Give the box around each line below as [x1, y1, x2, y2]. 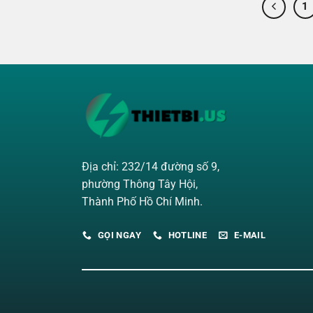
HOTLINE [168, 230, 208, 241]
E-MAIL [233, 230, 266, 241]
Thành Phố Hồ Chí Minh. [82, 194, 203, 208]
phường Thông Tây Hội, [82, 177, 198, 191]
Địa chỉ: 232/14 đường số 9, [82, 159, 219, 173]
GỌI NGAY [97, 230, 141, 241]
